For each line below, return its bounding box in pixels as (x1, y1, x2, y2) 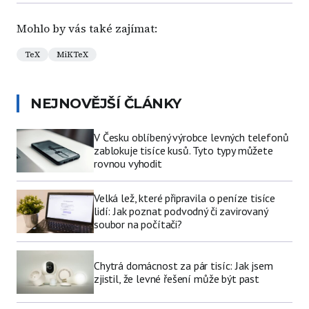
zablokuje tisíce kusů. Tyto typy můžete (94, 143, 273, 158)
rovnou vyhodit (94, 157, 162, 171)
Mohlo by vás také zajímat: (17, 21, 157, 36)
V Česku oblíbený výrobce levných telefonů (94, 130, 289, 145)
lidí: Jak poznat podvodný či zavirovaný (94, 204, 268, 219)
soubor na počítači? (94, 217, 182, 232)
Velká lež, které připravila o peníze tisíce (94, 191, 276, 206)
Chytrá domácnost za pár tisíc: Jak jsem (94, 258, 273, 272)
